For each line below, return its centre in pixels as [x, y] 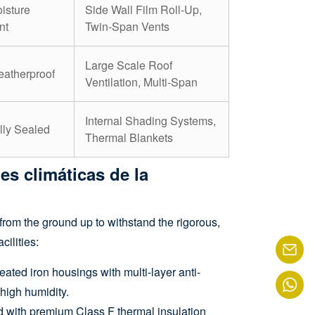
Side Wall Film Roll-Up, [143, 10]
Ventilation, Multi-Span [141, 82]
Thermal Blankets [129, 138]
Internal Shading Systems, [150, 121]
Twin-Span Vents [127, 27]
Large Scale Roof [129, 65]
